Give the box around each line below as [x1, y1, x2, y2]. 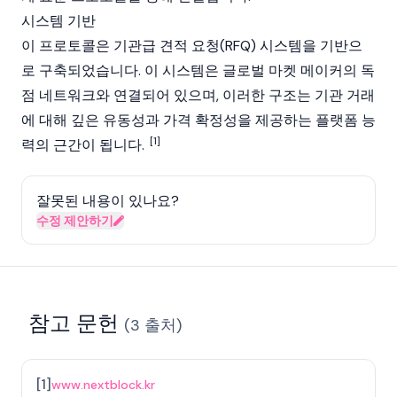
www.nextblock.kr [51, 377, 155, 393]
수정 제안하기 [36, 213, 113, 229]
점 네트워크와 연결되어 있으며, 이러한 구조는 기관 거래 [21, 86, 375, 105]
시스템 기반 [21, 12, 96, 30]
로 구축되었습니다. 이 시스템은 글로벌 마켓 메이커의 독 [21, 61, 375, 80]
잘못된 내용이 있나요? [36, 191, 179, 210]
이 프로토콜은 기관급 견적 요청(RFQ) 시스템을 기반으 [21, 36, 362, 55]
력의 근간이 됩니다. [21, 136, 148, 154]
